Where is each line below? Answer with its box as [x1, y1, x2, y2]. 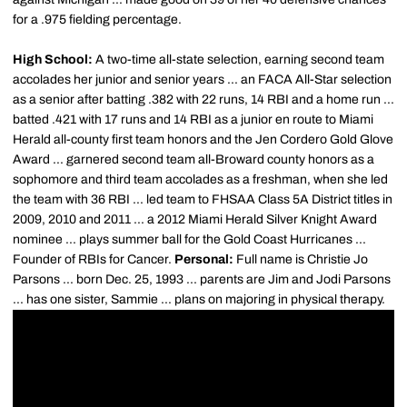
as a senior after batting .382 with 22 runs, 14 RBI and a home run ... [13, 93, 394, 106]
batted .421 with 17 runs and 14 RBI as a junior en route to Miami [13, 113, 373, 126]
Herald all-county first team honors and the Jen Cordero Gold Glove [13, 133, 393, 146]
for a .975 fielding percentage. [13, 13, 182, 26]
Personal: [174, 253, 233, 266]
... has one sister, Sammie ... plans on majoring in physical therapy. [13, 293, 385, 306]
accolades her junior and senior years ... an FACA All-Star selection [13, 73, 392, 86]
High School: [13, 53, 93, 66]
